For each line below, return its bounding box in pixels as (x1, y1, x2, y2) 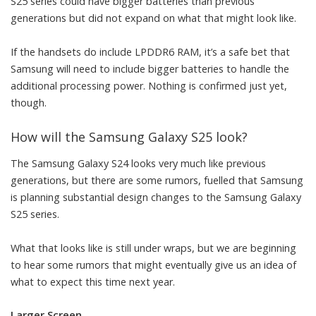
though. (11, 95, 47, 109)
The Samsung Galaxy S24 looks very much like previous (11, 157, 266, 171)
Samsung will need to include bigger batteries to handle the (11, 61, 289, 75)
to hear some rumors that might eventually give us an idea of (11, 258, 296, 272)
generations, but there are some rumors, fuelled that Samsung (11, 174, 303, 188)
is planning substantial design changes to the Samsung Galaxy (11, 190, 301, 205)
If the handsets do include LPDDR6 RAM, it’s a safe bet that (11, 44, 290, 59)
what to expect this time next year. (11, 275, 175, 289)
